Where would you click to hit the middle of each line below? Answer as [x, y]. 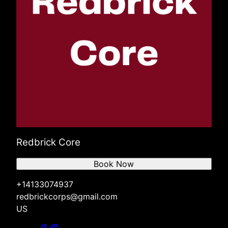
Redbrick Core [48, 142]
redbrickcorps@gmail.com [67, 196]
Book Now [114, 164]
